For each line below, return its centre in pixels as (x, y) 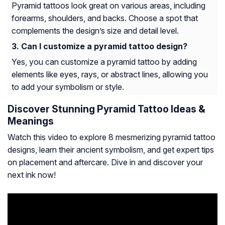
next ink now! (32, 175)
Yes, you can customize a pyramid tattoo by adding (104, 62)
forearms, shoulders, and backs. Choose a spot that (105, 18)
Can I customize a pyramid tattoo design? (104, 46)
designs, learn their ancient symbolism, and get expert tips (111, 149)
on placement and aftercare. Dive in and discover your (105, 162)
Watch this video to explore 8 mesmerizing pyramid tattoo (111, 137)
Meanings (31, 121)
